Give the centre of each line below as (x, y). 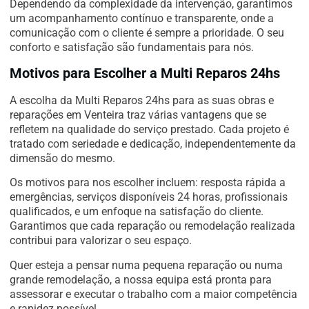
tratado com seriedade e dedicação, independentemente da (153, 143)
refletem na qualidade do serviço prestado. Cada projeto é (149, 129)
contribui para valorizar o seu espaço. (101, 241)
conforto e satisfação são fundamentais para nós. (132, 47)
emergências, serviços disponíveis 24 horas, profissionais (149, 197)
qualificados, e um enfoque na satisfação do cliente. (137, 212)
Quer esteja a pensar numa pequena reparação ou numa (146, 265)
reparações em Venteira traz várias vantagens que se (138, 114)
